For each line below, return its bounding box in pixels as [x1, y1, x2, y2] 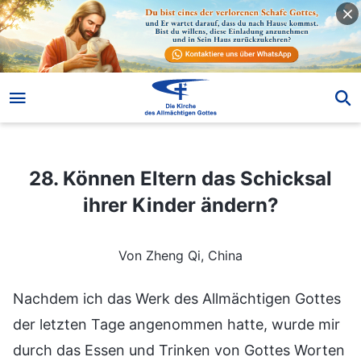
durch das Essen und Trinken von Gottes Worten [13, 341, 345, 359]
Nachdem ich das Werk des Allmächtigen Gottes [13, 289, 341, 307]
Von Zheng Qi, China [118, 247, 243, 263]
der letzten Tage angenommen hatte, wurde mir [13, 315, 340, 333]
